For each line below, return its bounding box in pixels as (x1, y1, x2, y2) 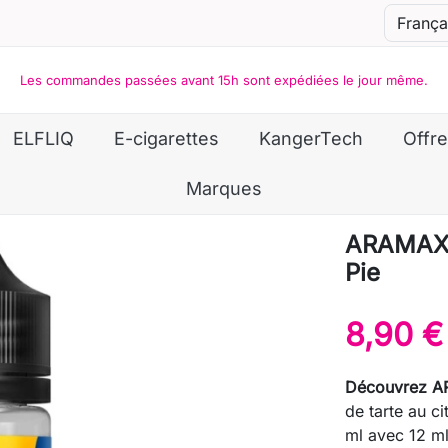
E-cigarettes (114, 128, 219, 149)
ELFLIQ (13, 128, 74, 149)
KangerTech (259, 128, 363, 149)
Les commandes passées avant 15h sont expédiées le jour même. (20, 72, 428, 88)
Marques (186, 178, 262, 199)
